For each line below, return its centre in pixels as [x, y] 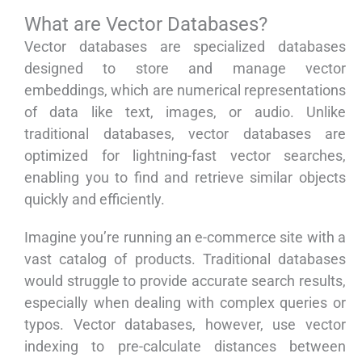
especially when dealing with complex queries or [185, 303]
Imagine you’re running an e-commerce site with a [185, 238]
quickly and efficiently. [95, 200]
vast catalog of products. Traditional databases [185, 259]
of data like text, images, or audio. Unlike [185, 112]
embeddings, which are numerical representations [185, 90]
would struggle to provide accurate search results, [185, 281]
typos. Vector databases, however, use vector [185, 325]
